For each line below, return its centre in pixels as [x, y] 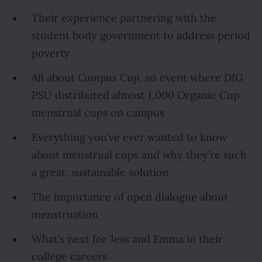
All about [55, 78]
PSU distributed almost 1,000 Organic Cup [136, 95]
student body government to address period [141, 36]
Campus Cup [108, 78]
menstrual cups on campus [98, 113]
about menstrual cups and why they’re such [139, 155]
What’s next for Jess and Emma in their [127, 239]
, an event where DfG [191, 78]
